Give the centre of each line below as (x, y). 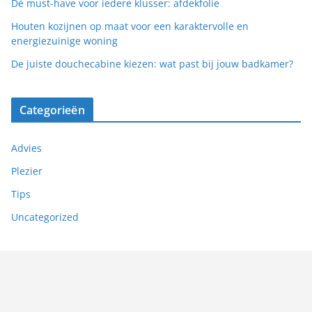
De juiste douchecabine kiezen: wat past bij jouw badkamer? (152, 63)
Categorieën (52, 110)
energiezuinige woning (64, 40)
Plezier (27, 171)
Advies (26, 148)
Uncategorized (45, 217)
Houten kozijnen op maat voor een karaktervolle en (130, 26)
